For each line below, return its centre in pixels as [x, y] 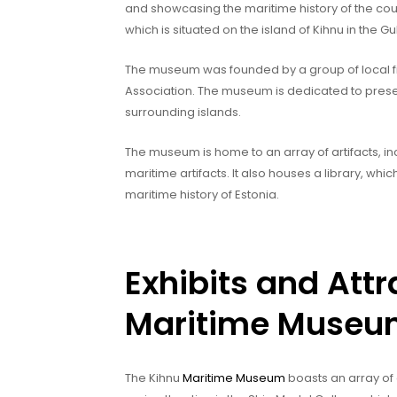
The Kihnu [154, 378]
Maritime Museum [234, 378]
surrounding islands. [183, 112]
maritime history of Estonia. [202, 194]
